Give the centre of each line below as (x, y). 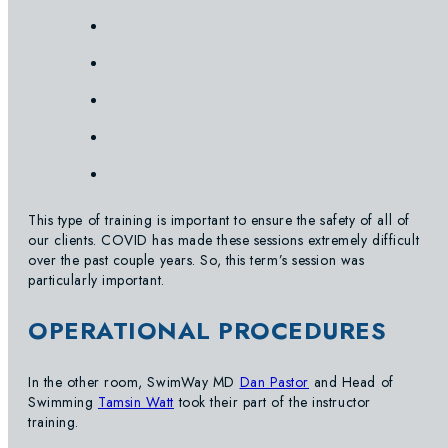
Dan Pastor (274, 382)
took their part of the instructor (272, 402)
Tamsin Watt (136, 402)
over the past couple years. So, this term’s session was (196, 260)
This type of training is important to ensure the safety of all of (219, 220)
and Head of (351, 382)
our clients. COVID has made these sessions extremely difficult (224, 240)
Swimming (63, 402)
